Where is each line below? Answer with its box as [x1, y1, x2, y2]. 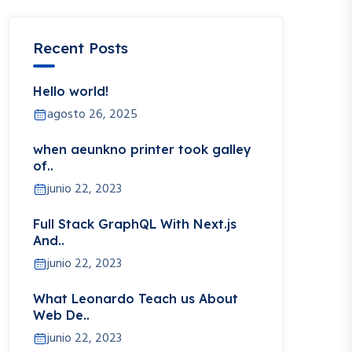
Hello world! [33, 83, 108, 100]
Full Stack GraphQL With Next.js [33, 216, 236, 233]
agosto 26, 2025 [47, 104, 137, 126]
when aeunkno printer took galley [33, 141, 251, 158]
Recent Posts [33, 38, 128, 58]
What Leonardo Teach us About [33, 291, 238, 307]
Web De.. [33, 307, 90, 324]
